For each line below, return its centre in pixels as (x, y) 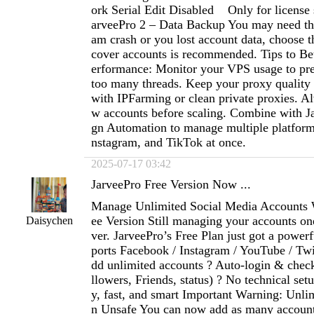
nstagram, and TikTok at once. (169, 142)
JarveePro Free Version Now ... (171, 184)
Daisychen (49, 220)
